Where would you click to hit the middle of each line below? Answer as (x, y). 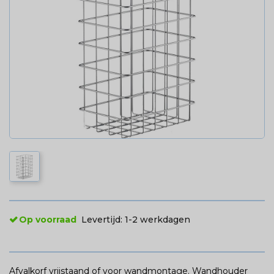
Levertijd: (103, 219)
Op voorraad (48, 219)
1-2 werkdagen (157, 219)
